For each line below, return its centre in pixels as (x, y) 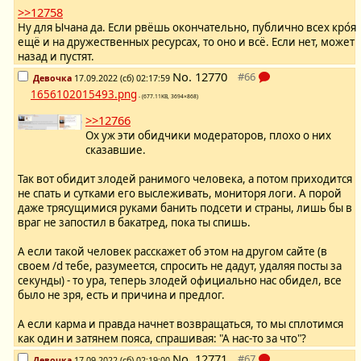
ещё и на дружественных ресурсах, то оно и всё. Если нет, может (186, 42)
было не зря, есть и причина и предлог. (121, 295)
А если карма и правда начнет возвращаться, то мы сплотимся (180, 324)
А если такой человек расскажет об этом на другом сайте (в (172, 252)
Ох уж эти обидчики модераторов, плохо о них (208, 136)
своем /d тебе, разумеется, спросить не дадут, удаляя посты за (180, 266)
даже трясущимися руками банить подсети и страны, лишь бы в (185, 208)
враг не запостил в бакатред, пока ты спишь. (134, 223)
